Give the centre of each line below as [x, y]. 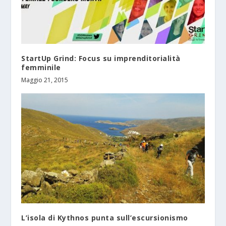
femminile [41, 68]
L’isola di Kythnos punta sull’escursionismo [105, 218]
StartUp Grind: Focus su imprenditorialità [101, 59]
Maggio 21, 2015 [45, 80]
